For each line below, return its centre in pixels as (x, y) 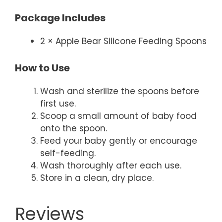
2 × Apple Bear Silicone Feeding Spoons (123, 41)
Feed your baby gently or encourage (119, 140)
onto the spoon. (74, 128)
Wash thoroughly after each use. (111, 165)
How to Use (42, 68)
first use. (58, 103)
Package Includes (60, 18)
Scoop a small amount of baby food (118, 116)
